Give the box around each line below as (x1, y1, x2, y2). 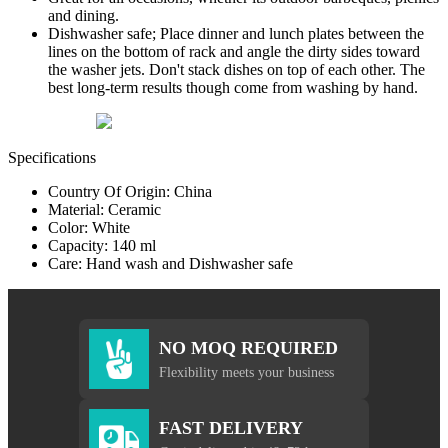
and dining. (48, 7, 119, 25)
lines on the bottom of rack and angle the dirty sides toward (48, 43, 420, 61)
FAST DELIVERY (159, 417, 303, 438)
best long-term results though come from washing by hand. (48, 79, 418, 97)
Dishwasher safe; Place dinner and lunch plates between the (48, 25, 424, 43)
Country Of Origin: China (48, 183, 212, 201)
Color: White (48, 219, 134, 237)
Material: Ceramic (48, 201, 161, 219)
